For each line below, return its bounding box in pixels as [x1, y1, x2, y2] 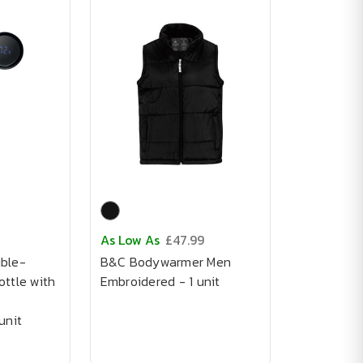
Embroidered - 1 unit [100, 271, 220, 291]
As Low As [100, 230, 160, 250]
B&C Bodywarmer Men [100, 252, 231, 271]
